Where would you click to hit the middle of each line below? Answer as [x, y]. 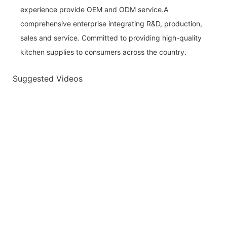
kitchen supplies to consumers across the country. [103, 52]
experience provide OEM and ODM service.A [94, 9]
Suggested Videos [48, 79]
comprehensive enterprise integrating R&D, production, [111, 23]
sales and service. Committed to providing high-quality [111, 37]
